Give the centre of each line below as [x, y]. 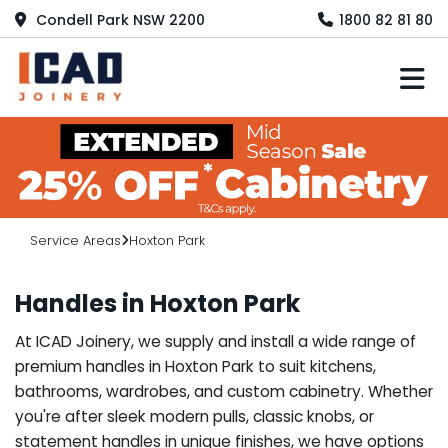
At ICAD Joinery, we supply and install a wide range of [215, 341]
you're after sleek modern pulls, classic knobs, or [194, 416]
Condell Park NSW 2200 [118, 19]
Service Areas [75, 240]
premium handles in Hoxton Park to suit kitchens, [195, 366]
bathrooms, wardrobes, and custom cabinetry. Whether [224, 391]
